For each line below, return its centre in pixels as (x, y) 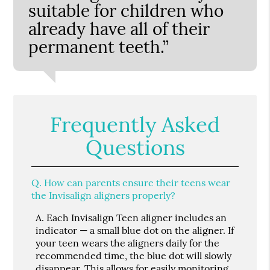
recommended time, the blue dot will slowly (134, 255)
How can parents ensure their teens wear (136, 182)
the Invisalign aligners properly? (104, 195)
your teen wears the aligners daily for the (128, 243)
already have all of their (119, 29)
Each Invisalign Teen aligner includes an (136, 217)
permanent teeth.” (99, 47)
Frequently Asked (135, 124)
